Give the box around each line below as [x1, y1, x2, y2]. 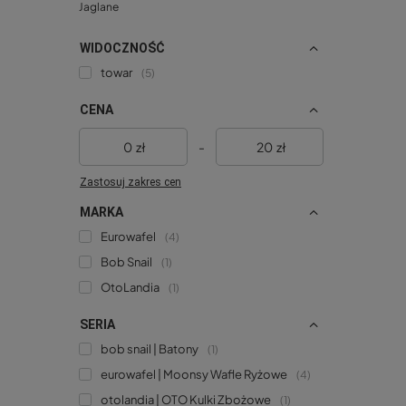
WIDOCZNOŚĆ [80, 40, 165, 55]
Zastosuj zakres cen [80, 175, 181, 188]
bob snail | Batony [101, 341, 198, 356]
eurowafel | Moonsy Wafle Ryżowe [101, 366, 287, 382]
